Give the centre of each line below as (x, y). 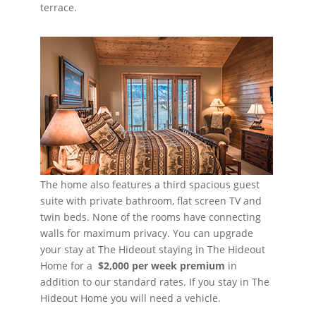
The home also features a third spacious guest (150, 185)
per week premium (179, 266)
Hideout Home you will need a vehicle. (131, 298)
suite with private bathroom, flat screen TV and (151, 201)
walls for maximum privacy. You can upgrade (147, 233)
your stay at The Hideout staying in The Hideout (153, 250)
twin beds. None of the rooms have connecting (151, 217)
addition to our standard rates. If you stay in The (155, 282)
